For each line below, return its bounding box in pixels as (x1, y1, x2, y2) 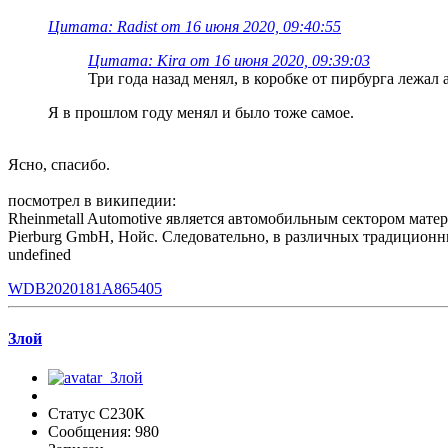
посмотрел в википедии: (8, 192, 176, 210)
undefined (8, 246, 71, 264)
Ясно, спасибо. (8, 156, 110, 174)
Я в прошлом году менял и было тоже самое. (48, 104, 354, 122)
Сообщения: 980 (48, 422, 159, 440)
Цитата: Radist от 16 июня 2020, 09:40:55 (48, 18, 341, 36)
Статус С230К (48, 404, 145, 422)
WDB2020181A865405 (8, 280, 162, 298)
